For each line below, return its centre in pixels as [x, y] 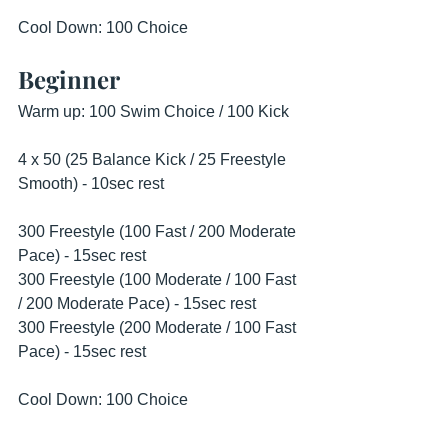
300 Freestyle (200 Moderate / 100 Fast [159, 327]
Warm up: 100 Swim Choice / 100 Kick [155, 111]
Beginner [69, 79]
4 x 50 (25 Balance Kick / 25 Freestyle [154, 159]
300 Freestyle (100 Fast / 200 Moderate [159, 231]
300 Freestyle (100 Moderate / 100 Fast [159, 279]
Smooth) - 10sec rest [93, 183]
